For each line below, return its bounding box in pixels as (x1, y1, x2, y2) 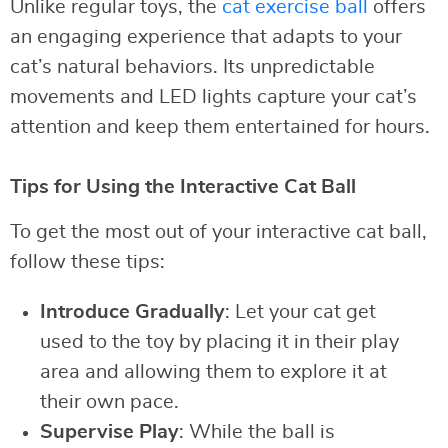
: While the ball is (179, 422, 335, 443)
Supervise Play (40, 422, 179, 443)
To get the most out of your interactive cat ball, (10, 222, 427, 243)
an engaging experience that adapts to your (10, 27, 402, 48)
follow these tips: (10, 252, 165, 273)
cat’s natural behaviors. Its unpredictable (10, 57, 375, 78)
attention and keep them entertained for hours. (10, 117, 430, 138)
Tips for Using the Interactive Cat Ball (10, 177, 356, 198)
